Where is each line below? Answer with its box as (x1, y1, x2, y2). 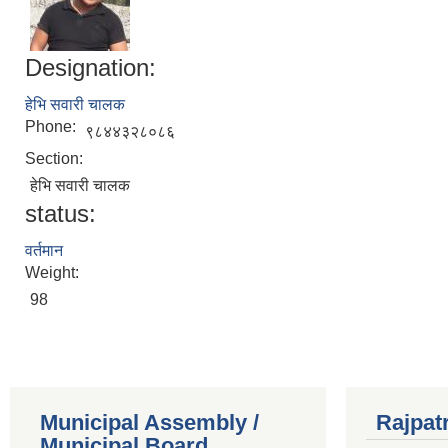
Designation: (25, 54, 156, 82)
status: (25, 200, 96, 228)
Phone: (25, 118, 80, 136)
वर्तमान (25, 242, 63, 260)
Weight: (25, 264, 83, 282)
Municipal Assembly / (40, 410, 259, 436)
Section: (25, 150, 87, 168)
